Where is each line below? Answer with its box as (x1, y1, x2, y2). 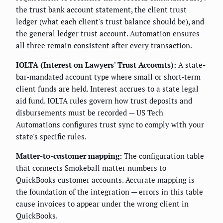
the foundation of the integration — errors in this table (16, 186, 203, 197)
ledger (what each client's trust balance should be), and (16, 16, 204, 26)
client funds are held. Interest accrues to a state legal (16, 83, 199, 94)
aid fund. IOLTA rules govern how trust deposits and (16, 95, 192, 106)
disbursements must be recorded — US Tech (16, 107, 163, 117)
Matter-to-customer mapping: (16, 150, 122, 161)
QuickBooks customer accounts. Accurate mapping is (16, 174, 195, 185)
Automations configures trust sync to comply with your (16, 119, 204, 129)
